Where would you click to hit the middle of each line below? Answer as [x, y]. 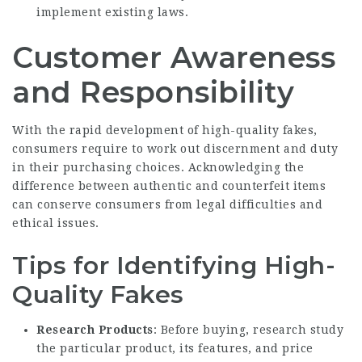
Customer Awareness [174, 58]
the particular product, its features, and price [175, 349]
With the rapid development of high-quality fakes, [165, 130]
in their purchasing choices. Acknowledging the [158, 168]
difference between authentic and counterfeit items [169, 186]
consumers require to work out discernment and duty [175, 149]
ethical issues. [56, 223]
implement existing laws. [112, 13]
